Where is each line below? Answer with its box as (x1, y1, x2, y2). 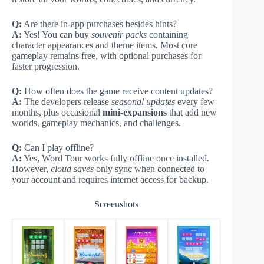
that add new (167, 107, 217, 117)
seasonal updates (111, 96, 175, 107)
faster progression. (12, 61, 80, 71)
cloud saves (51, 163, 94, 174)
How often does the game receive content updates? (22, 85, 213, 96)
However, (12, 163, 51, 174)
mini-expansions (103, 107, 167, 117)
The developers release (22, 96, 111, 107)
